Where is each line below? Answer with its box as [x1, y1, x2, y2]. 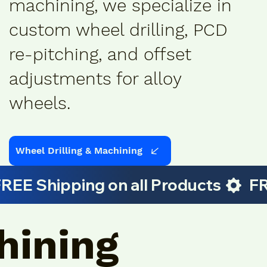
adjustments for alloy [8, 69, 181, 89]
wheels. [8, 93, 70, 114]
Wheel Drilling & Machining [15, 145, 143, 157]
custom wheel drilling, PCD [8, 20, 228, 41]
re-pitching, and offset [8, 44, 191, 65]
